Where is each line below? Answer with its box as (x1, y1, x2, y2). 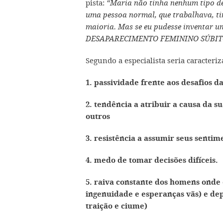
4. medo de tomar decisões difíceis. (86, 155, 218, 165)
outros (86, 111, 110, 121)
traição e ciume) (86, 201, 147, 211)
